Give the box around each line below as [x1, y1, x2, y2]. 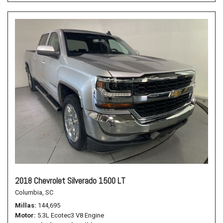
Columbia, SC [15, 189, 53, 196]
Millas [15, 202, 34, 209]
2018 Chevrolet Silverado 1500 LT [15, 175, 125, 186]
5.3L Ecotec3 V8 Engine [37, 212, 104, 219]
